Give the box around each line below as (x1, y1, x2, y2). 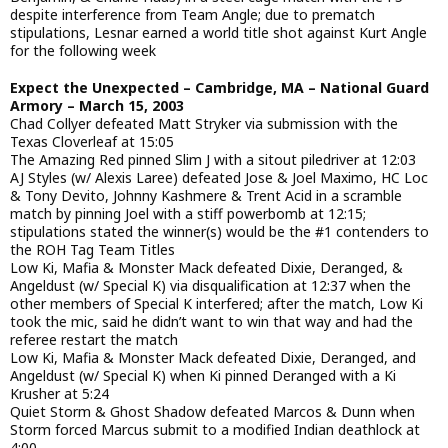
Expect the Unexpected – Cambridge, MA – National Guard (10, 77, 429, 97)
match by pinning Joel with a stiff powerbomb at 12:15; (10, 203, 366, 223)
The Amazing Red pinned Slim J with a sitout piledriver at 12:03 (10, 149, 416, 169)
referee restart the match (10, 329, 178, 349)
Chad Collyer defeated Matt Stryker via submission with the (10, 113, 398, 133)
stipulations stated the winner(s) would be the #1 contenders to (10, 221, 429, 241)
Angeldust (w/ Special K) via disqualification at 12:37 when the (10, 275, 411, 295)
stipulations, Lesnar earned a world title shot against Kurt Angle (10, 23, 427, 42)
